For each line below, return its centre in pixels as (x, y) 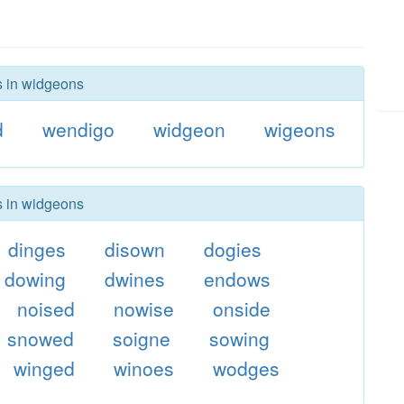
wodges (246, 368)
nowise (144, 308)
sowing (239, 338)
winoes (144, 368)
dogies (233, 249)
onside (242, 308)
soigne (142, 338)
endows (237, 279)
